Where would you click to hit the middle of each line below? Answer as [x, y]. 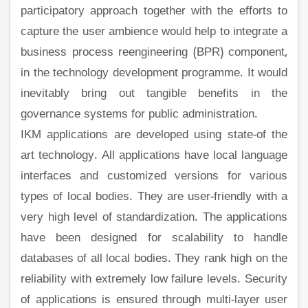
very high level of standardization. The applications [154, 218]
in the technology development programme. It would [154, 74]
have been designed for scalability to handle [154, 239]
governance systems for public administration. [139, 115]
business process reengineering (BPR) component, [154, 53]
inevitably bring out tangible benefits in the [154, 95]
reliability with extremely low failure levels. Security [154, 280]
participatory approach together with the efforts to [154, 12]
